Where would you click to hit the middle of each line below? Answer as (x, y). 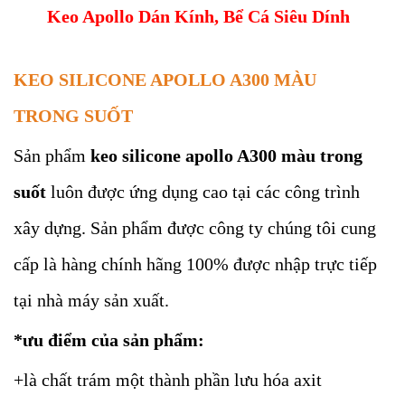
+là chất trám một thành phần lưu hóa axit (168, 380)
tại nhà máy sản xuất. (91, 300)
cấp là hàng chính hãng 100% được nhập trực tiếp (195, 264)
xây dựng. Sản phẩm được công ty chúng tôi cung (195, 228)
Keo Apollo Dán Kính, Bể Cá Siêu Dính (199, 16)
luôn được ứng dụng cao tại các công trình (203, 192)
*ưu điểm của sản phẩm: (109, 340)
